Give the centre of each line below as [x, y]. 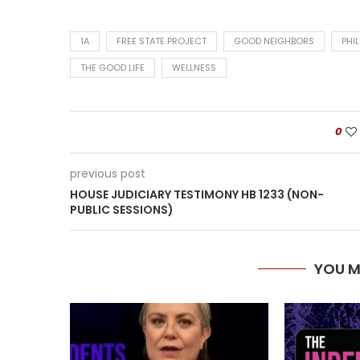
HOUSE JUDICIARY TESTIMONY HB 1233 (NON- [197, 194]
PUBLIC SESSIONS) [122, 209]
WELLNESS [194, 67]
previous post [108, 173]
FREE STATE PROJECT [162, 41]
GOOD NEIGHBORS [274, 41]
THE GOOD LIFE [112, 67]
